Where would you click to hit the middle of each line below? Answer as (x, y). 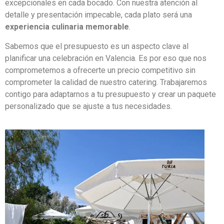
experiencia (27, 27)
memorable (107, 27)
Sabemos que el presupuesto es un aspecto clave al (97, 46)
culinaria (67, 27)
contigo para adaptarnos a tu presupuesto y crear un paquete (110, 94)
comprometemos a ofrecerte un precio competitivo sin (100, 70)
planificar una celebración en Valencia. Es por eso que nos (106, 58)
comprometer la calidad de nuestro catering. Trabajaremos (106, 82)
